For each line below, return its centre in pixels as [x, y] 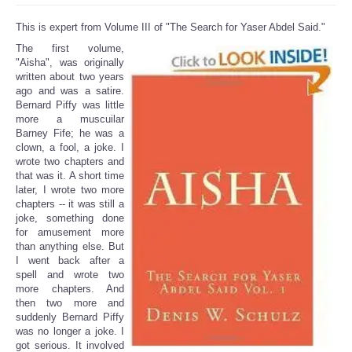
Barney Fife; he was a [70, 134]
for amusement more [70, 233]
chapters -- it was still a [70, 204]
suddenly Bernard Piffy [70, 317]
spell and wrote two [70, 275]
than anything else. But [70, 247]
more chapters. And [70, 289]
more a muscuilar [70, 119]
